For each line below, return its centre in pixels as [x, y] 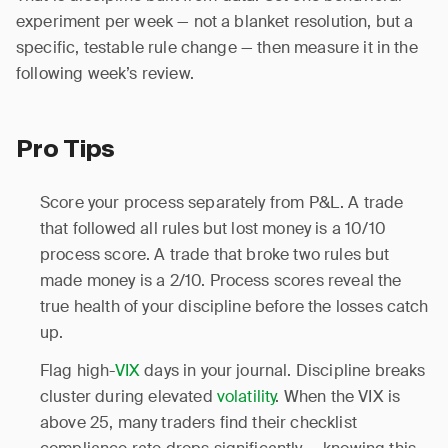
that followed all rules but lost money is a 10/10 [213, 228]
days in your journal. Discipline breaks [283, 370]
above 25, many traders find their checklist [198, 422]
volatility [246, 396]
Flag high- [77, 370]
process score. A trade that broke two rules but [215, 254]
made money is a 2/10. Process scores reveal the [221, 280]
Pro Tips [66, 150]
